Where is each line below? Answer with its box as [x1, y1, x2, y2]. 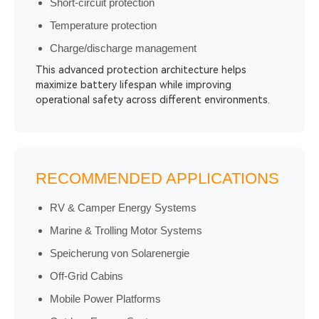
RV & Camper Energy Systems [50, 202, 197, 214]
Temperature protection [50, 19, 157, 31]
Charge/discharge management [50, 42, 197, 54]
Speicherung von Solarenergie [50, 247, 189, 259]
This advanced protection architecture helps [36, 64, 246, 75]
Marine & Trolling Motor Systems [50, 224, 202, 236]
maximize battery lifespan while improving [36, 79, 231, 90]
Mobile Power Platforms [50, 293, 161, 305]
